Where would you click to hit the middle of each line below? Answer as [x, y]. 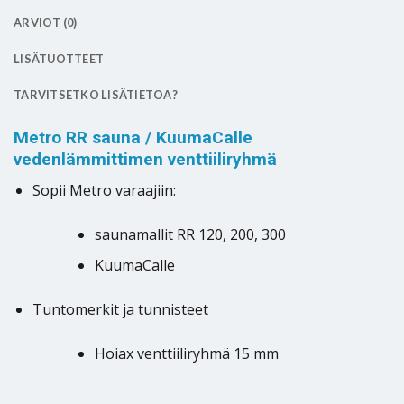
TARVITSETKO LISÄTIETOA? [96, 95]
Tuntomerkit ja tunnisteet [120, 310]
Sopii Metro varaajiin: [104, 190]
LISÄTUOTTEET [59, 59]
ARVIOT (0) [46, 23]
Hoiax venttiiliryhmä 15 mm [186, 354]
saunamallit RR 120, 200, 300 [190, 234]
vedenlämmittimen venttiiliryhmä [145, 160]
